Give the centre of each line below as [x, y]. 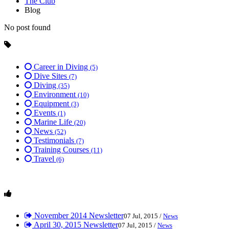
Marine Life [53, 122]
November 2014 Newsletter [78, 215]
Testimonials [54, 140]
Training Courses [61, 149]
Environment [55, 94]
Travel [44, 158]
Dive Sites [50, 76]
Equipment [51, 103]
